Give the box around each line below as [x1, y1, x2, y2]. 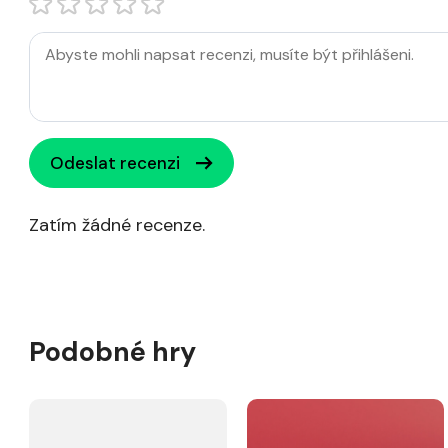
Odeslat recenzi [50, 152, 180, 174]
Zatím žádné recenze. [29, 213, 205, 237]
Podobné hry [29, 334, 196, 369]
